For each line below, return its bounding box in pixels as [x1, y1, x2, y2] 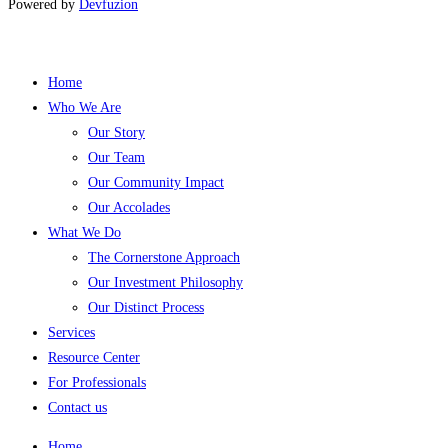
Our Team [88, 149, 145, 165]
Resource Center [48, 349, 140, 365]
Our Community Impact [88, 174, 224, 190]
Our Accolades [88, 199, 170, 215]
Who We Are [48, 99, 121, 115]
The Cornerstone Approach [88, 249, 240, 265]
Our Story [88, 124, 145, 140]
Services [48, 324, 95, 340]
